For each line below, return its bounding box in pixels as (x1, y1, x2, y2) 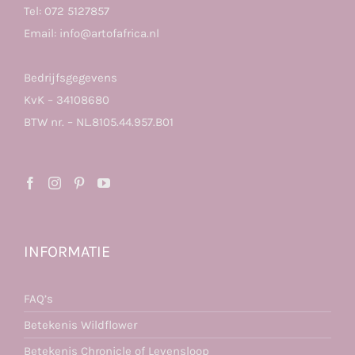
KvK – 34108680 (24, 92, 109, 107)
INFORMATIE (24, 242, 110, 261)
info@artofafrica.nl (59, 25, 159, 40)
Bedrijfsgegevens (24, 70, 117, 85)
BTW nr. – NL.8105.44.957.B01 (24, 114, 174, 129)
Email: (24, 25, 59, 40)
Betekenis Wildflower (24, 317, 137, 332)
